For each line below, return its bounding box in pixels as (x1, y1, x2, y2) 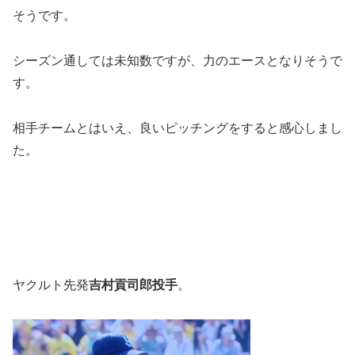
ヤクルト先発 (13, 277, 89, 292)
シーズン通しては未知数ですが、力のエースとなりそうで (13, 53, 342, 67)
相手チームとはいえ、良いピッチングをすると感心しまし (13, 120, 342, 135)
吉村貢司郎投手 (89, 277, 177, 292)
